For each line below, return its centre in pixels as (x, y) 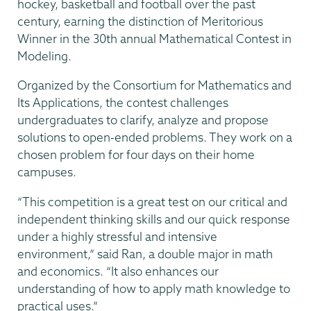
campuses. (47, 172)
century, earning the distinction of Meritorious (140, 21)
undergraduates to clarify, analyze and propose (143, 120)
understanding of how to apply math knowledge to (154, 288)
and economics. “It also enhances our (118, 271)
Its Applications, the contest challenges (123, 103)
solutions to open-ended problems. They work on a (155, 137)
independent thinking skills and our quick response (154, 219)
